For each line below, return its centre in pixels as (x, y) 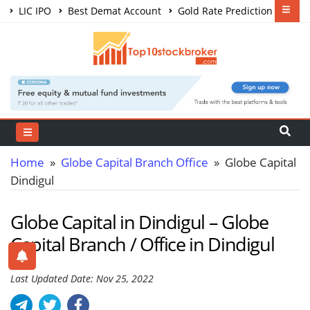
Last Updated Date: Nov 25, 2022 (82, 278)
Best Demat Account (113, 11)
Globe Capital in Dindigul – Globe (140, 221)
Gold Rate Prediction (224, 11)
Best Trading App (176, 33)
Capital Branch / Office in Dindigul (143, 244)
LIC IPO (34, 11)
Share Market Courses (73, 33)
